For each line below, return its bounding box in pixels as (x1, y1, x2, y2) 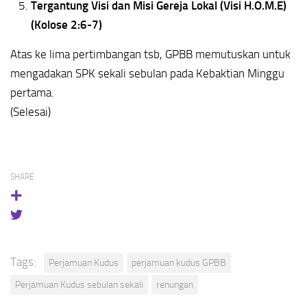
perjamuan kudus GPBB (132, 257, 226, 269)
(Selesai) (10, 105, 51, 119)
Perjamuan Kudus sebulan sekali (15, 279, 143, 291)
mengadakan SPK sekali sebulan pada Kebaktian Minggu (10, 66, 284, 81)
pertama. (10, 86, 54, 100)
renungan (156, 279, 193, 291)
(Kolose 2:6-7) (31, 18, 102, 32)
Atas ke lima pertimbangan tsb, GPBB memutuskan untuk (10, 47, 291, 62)
